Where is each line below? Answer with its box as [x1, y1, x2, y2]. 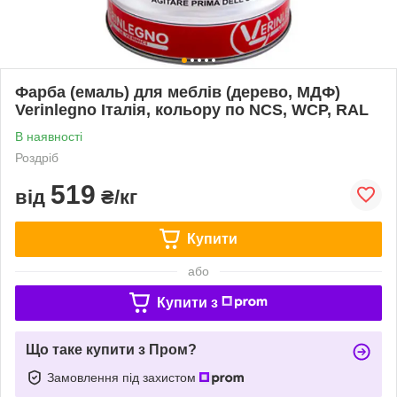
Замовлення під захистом [47, 370, 199, 385]
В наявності [15, 128, 82, 144]
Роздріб [15, 150, 58, 165]
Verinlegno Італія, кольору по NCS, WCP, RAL [15, 100, 369, 119]
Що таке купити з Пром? [26, 341, 197, 357]
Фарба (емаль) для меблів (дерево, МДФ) [15, 82, 340, 101]
